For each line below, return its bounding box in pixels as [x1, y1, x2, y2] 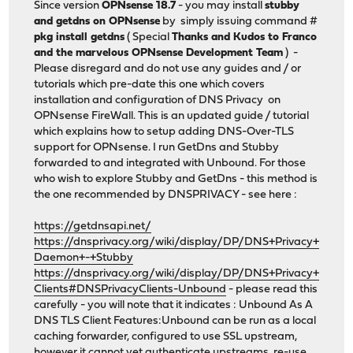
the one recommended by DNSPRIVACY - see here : [34, 189, 298, 202]
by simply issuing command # [160, 16, 318, 28]
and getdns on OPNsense [34, 16, 161, 28]
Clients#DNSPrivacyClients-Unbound [34, 284, 227, 296]
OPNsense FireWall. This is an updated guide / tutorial [34, 110, 310, 123]
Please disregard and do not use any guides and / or [34, 63, 302, 76]
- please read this [226, 284, 318, 296]
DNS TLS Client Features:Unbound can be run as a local [34, 315, 317, 328]
